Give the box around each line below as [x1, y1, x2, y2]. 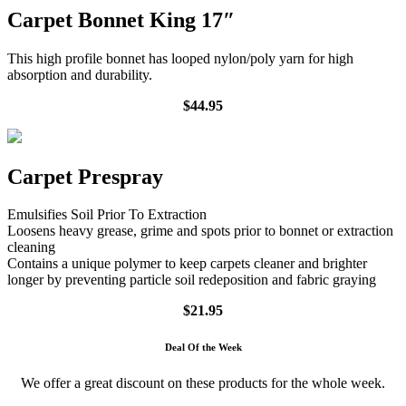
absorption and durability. [7, 66, 152, 82]
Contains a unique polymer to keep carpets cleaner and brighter [7, 256, 367, 272]
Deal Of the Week [164, 342, 242, 353]
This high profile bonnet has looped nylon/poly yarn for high [7, 50, 353, 66]
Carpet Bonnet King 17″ [7, 7, 235, 32]
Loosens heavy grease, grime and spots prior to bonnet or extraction [7, 223, 393, 239]
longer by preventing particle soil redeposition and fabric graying [7, 272, 376, 288]
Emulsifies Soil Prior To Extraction [7, 207, 207, 223]
